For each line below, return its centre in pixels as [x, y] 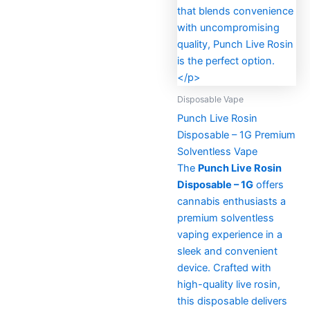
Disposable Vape [210, 99]
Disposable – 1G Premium [236, 135]
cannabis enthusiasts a [231, 202]
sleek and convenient [227, 252]
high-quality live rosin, [228, 285]
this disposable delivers [232, 301]
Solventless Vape [217, 152]
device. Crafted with [224, 268]
